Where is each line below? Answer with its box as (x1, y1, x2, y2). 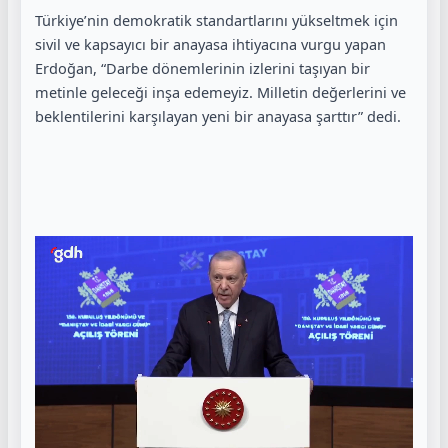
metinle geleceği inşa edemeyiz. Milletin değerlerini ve (35, 81, 406, 102)
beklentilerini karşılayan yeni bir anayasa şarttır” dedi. (35, 105, 401, 126)
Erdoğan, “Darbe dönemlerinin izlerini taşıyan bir (35, 57, 370, 78)
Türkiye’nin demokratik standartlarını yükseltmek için (35, 9, 398, 30)
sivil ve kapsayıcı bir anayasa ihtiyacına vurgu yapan (35, 33, 386, 54)
